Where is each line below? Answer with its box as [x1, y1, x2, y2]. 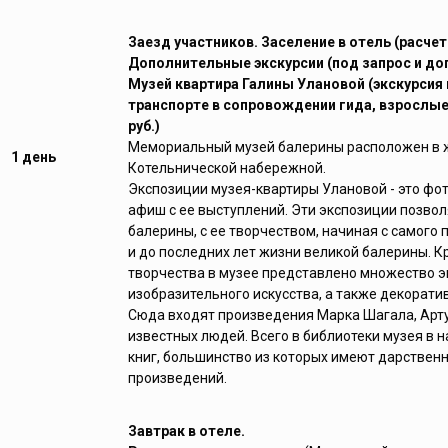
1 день [11, 149, 56, 166]
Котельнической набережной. [128, 160, 326, 177]
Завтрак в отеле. [128, 423, 248, 440]
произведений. [128, 370, 227, 387]
